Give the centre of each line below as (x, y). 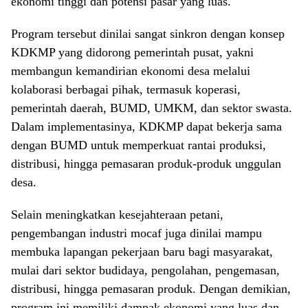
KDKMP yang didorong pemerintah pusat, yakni (132, 53)
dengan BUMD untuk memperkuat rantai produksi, (139, 145)
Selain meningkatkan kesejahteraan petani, (117, 215)
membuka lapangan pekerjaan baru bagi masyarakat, (142, 252)
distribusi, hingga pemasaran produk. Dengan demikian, (151, 289)
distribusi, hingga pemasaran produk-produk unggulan (146, 164)
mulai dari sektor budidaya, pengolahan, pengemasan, (145, 271)
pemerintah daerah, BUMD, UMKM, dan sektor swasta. (152, 108)
